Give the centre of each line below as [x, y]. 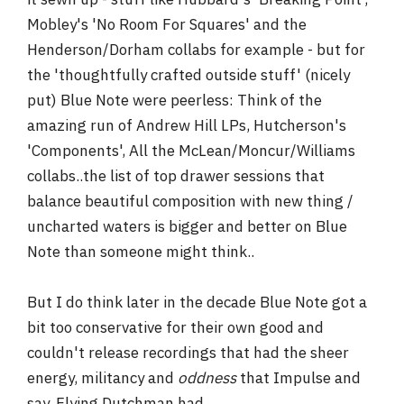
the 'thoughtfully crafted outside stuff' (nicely [188, 75]
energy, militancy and [102, 378]
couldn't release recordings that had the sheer [188, 353]
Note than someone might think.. [141, 252]
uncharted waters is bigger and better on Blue [187, 226]
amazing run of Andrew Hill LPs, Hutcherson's [187, 125]
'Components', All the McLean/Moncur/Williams [191, 151]
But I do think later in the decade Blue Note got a [197, 302]
